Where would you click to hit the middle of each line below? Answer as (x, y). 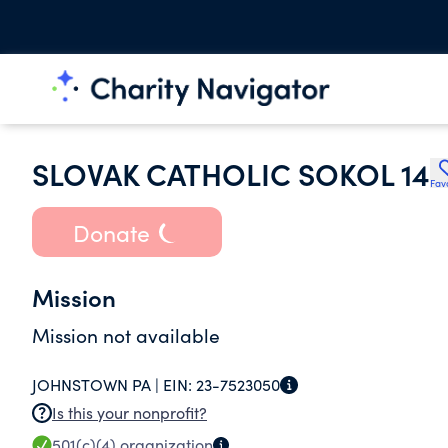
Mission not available (126, 335)
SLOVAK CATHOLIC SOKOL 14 (231, 173)
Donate (111, 232)
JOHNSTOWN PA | (97, 384)
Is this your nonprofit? (129, 412)
